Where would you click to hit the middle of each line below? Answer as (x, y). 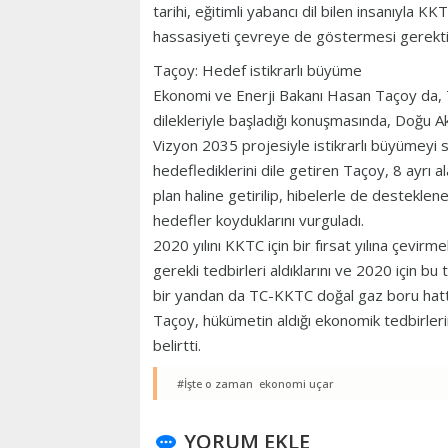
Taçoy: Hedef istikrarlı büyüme (257, 70)
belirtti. (179, 345)
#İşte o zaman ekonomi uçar (255, 384)
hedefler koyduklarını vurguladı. (258, 220)
